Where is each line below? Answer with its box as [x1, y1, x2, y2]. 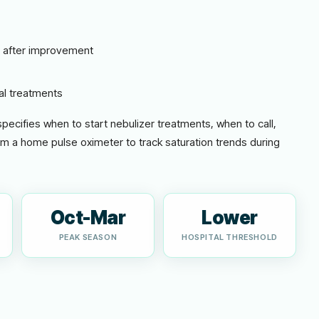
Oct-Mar [50, 206, 126, 229]
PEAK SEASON [58, 232, 117, 242]
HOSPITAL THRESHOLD [182, 232, 278, 242]
